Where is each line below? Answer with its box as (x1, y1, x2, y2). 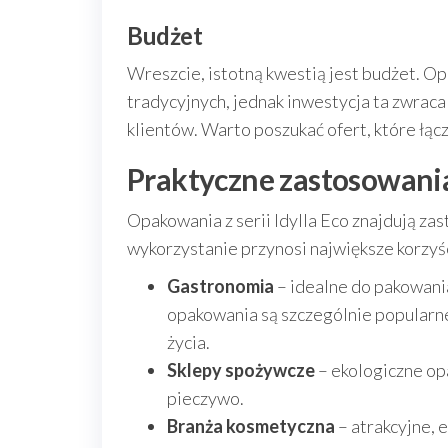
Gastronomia (167, 275, 274, 297)
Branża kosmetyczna (167, 415, 335, 437)
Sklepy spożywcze (167, 359, 315, 381)
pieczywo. (167, 387, 244, 409)
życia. (167, 331, 210, 353)
